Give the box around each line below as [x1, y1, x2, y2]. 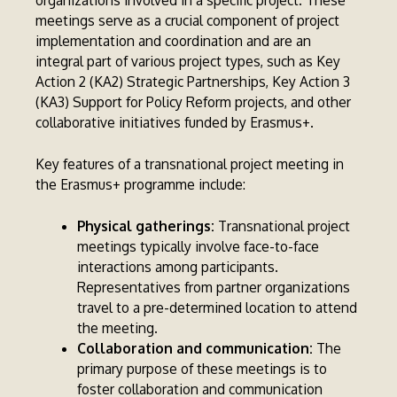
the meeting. [76, 319, 158, 338]
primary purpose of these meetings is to [76, 360, 327, 378]
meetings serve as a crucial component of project [35, 12, 340, 30]
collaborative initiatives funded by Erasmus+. [35, 113, 315, 132]
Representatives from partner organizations [76, 278, 350, 297]
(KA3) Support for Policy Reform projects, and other [35, 93, 352, 112]
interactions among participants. [76, 258, 278, 276]
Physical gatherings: [76, 217, 218, 236]
